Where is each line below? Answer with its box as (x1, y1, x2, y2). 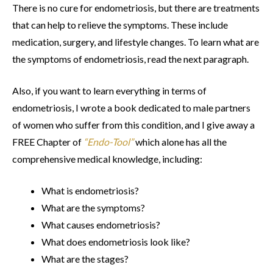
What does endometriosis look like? (41, 236, 190, 248)
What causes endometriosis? (41, 219, 160, 231)
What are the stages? (41, 253, 129, 265)
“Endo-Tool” (83, 136, 133, 148)
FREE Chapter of (12, 136, 83, 148)
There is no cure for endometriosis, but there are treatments (12, 2, 260, 14)
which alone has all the (133, 136, 227, 148)
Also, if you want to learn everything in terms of (12, 85, 207, 97)
